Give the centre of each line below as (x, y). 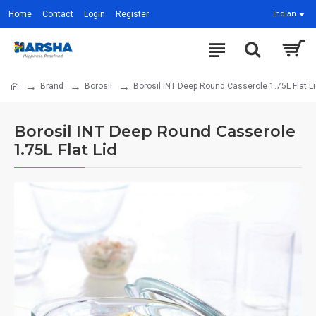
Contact (58, 14)
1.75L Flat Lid (66, 150)
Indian (285, 14)
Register (132, 14)
